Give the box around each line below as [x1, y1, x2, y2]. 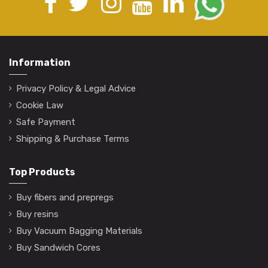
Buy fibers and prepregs [16, 191, 114, 203]
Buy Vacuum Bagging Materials [16, 225, 142, 236]
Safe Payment [16, 116, 75, 127]
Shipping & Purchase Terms [16, 133, 129, 144]
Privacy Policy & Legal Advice [16, 83, 136, 94]
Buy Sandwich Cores [16, 242, 100, 253]
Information [9, 57, 71, 69]
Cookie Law [16, 99, 63, 111]
